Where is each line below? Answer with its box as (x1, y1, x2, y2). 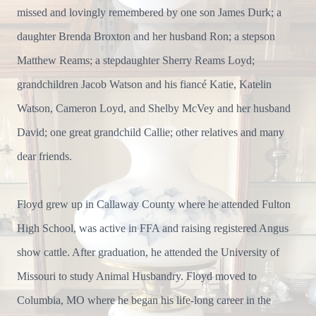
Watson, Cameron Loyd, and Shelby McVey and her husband (17, 102, 291, 114)
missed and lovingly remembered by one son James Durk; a (17, 6, 281, 18)
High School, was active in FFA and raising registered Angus (17, 222, 288, 234)
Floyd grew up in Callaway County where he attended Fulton (17, 198, 291, 210)
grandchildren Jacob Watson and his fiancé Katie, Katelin (17, 78, 272, 90)
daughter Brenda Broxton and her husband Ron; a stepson (17, 30, 275, 42)
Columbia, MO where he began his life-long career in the (17, 294, 271, 306)
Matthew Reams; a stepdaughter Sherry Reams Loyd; (17, 54, 255, 66)
